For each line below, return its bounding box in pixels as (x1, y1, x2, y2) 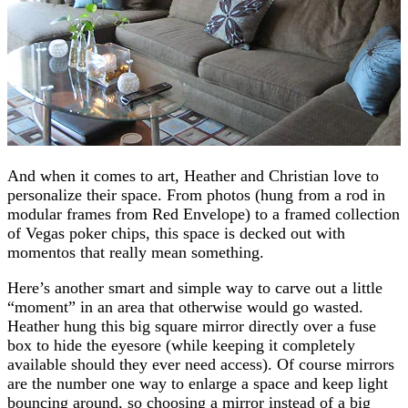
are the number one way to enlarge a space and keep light (7, 373, 388, 393)
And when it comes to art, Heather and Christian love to (7, 166, 379, 185)
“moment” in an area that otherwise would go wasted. (7, 297, 363, 316)
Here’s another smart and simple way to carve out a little (7, 278, 382, 297)
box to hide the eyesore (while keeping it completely (7, 335, 355, 354)
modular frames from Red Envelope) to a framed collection (7, 204, 400, 223)
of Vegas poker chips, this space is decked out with (7, 223, 345, 242)
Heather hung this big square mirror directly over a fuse (7, 316, 376, 335)
